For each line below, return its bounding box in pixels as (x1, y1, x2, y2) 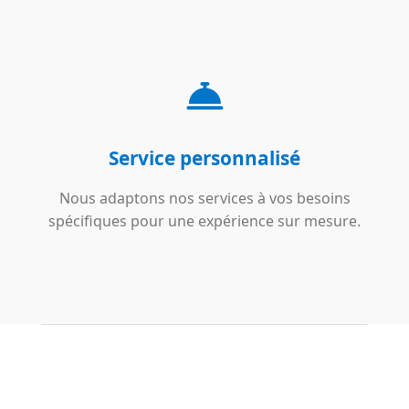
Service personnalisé (109, 145, 300, 171)
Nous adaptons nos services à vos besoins (58, 188, 351, 208)
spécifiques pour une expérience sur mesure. (48, 211, 361, 231)
